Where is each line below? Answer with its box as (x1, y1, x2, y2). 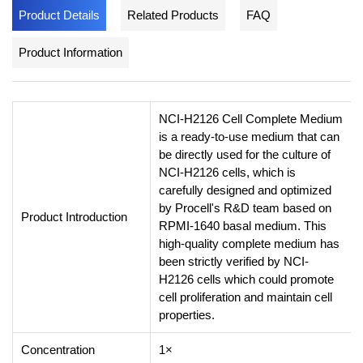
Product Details (19, 7, 100, 22)
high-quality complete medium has (159, 236, 340, 250)
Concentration (21, 342, 95, 357)
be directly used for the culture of (159, 147, 331, 161)
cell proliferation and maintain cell (159, 289, 332, 304)
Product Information (19, 45, 122, 59)
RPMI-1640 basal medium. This (159, 218, 327, 233)
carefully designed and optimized (159, 182, 331, 197)
